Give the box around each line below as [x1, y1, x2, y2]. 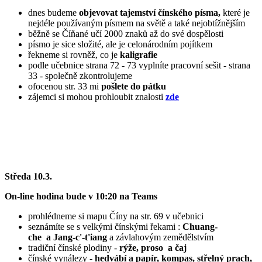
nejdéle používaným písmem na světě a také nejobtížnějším [28, 18, 245, 29]
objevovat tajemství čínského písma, [77, 8, 220, 18]
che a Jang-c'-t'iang [28, 232, 109, 243]
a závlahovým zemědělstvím [109, 232, 213, 243]
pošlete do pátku [101, 81, 166, 92]
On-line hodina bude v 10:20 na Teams [5, 191, 157, 202]
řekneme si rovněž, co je [28, 50, 120, 60]
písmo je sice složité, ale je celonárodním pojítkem [28, 39, 212, 50]
